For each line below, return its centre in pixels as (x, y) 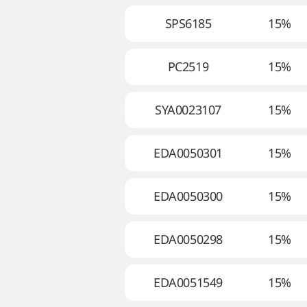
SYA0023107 (188, 110)
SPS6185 (188, 23)
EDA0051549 (188, 282)
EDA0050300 (188, 196)
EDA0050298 (188, 239)
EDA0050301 (188, 153)
